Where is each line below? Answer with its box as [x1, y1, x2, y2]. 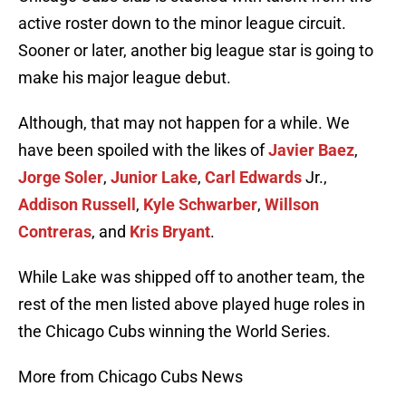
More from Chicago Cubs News [18, 367, 243, 387]
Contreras [18, 222, 92, 242]
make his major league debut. [18, 68, 231, 88]
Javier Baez [268, 140, 354, 160]
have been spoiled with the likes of [18, 140, 268, 160]
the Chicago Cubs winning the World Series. [18, 322, 331, 342]
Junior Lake [111, 168, 198, 188]
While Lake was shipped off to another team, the [18, 267, 365, 287]
